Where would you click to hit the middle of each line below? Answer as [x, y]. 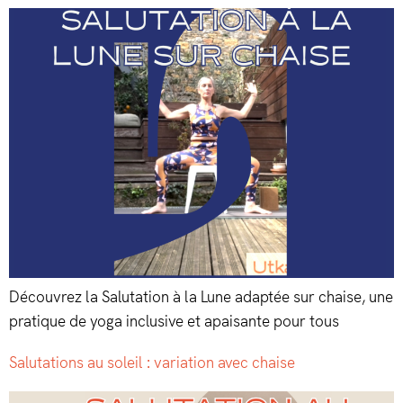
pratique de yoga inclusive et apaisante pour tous [174, 322]
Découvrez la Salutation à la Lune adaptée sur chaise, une [201, 297]
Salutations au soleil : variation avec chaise [152, 363]
